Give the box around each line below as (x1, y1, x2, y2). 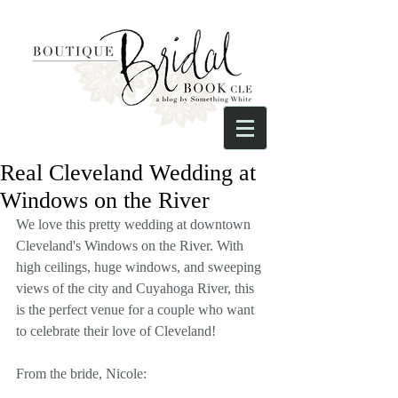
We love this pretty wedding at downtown (16, 217, 254, 232)
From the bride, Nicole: (16, 366, 147, 381)
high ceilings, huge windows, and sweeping (16, 259, 265, 275)
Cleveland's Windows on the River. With (16, 238, 247, 253)
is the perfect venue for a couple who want (16, 302, 258, 317)
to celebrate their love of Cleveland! (16, 323, 216, 338)
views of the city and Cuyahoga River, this (16, 281, 258, 296)
